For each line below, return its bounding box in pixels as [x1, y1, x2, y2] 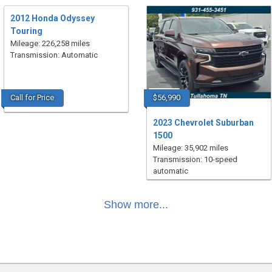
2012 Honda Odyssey [10, 13, 95, 23]
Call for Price [10, 93, 54, 102]
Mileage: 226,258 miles [10, 39, 90, 48]
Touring [10, 26, 42, 36]
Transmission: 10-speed [152, 155, 237, 164]
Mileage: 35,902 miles [152, 143, 228, 152]
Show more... [104, 199, 168, 211]
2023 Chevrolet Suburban [152, 118, 254, 127]
